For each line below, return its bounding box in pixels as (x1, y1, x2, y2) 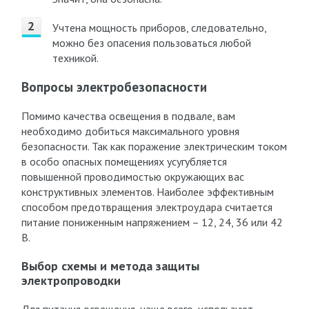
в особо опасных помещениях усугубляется (21, 154, 227, 168)
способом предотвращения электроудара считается (21, 200, 272, 214)
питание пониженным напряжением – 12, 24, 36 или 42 (21, 215, 283, 229)
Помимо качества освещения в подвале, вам (21, 109, 235, 123)
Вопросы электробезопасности (21, 79, 207, 95)
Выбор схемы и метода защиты (21, 258, 199, 274)
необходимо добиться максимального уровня (21, 124, 239, 138)
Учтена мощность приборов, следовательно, (52, 21, 266, 34)
